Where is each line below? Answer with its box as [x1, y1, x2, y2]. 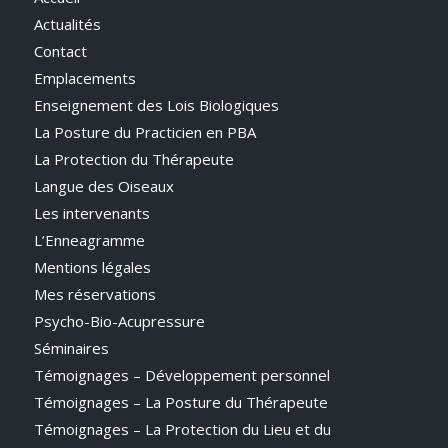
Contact [33, 41, 87, 62]
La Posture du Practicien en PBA [33, 122, 256, 143]
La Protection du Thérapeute [33, 149, 234, 170]
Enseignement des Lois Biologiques [33, 95, 279, 116]
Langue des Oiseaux [33, 176, 174, 197]
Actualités [33, 14, 101, 35]
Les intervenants [33, 203, 150, 224]
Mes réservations [33, 284, 156, 305]
